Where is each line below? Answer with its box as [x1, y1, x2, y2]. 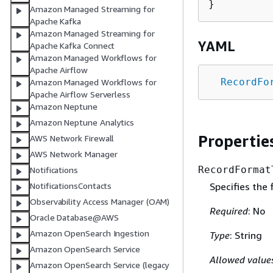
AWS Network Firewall [30, 133, 115, 144]
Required [209, 205, 248, 218]
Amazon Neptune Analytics [30, 117, 135, 128]
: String [229, 229, 262, 242]
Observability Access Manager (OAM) [30, 196, 170, 207]
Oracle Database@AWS [30, 212, 119, 223]
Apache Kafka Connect [30, 40, 115, 51]
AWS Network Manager [30, 149, 118, 160]
